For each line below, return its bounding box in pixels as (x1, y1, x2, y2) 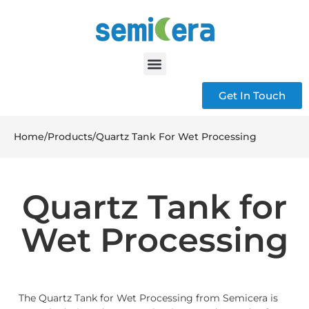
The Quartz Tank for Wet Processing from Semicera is (18, 292, 278, 305)
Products (48, 130, 92, 143)
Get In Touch (219, 89, 286, 102)
